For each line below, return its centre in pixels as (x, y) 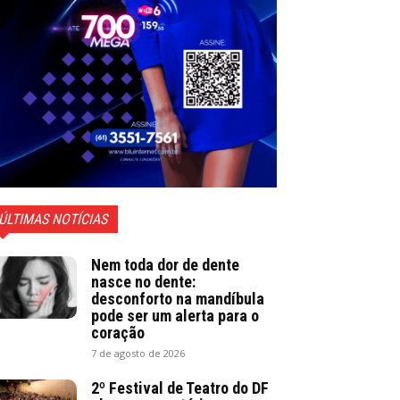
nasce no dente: (143, 281)
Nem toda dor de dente (165, 264)
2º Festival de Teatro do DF (180, 387)
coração (118, 332)
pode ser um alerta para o (175, 315)
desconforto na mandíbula (178, 298)
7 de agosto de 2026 (138, 353)
